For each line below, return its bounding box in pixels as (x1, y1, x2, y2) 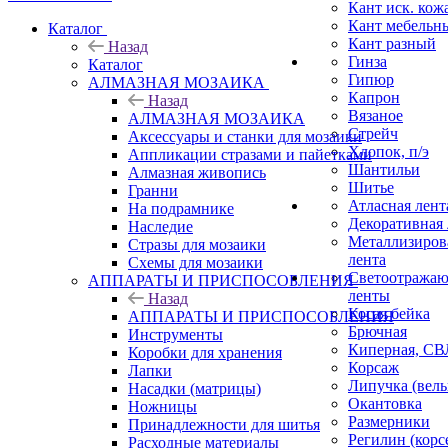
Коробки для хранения (128, 343, 282, 361)
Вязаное (348, 107, 403, 124)
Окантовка (348, 395, 422, 412)
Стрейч (348, 125, 398, 142)
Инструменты (128, 325, 223, 343)
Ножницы (128, 397, 197, 415)
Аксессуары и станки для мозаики (128, 127, 362, 145)
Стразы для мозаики (128, 235, 266, 253)
